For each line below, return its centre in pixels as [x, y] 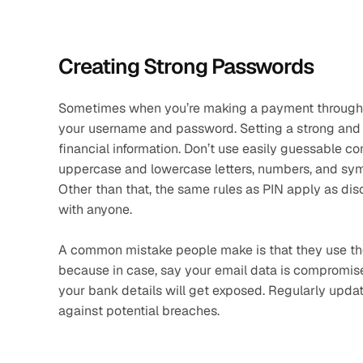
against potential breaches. [139, 311]
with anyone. [97, 209]
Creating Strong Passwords [186, 66]
